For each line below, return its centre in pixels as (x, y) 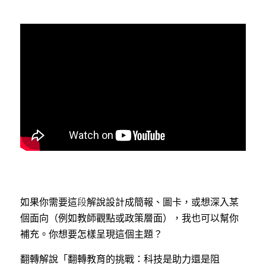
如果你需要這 (49, 201)
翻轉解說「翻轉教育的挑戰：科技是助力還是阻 (120, 258)
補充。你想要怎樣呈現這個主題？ (91, 233)
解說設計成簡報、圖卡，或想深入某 (163, 201)
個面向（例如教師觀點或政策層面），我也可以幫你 (129, 217)
